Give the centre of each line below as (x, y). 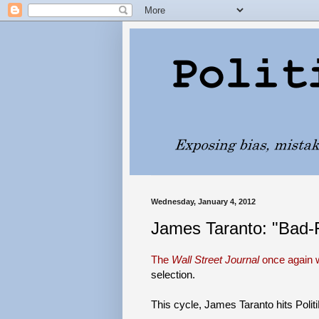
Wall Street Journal (215, 259)
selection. (173, 274)
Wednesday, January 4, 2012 (203, 202)
